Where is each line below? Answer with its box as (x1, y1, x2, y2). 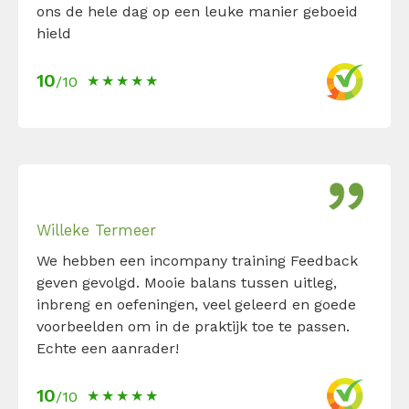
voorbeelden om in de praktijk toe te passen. (37, 317, 350, 335)
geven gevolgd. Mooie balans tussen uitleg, (37, 273, 337, 291)
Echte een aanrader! (37, 339, 179, 357)
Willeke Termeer (37, 220, 156, 239)
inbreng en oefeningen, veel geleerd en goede (37, 295, 356, 313)
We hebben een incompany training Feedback (37, 251, 358, 269)
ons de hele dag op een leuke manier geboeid (37, 3, 358, 20)
